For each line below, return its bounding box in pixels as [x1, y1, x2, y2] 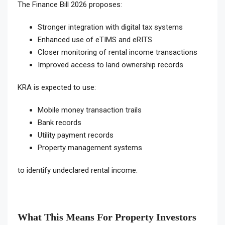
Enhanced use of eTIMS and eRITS [38, 35, 152, 45]
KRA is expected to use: [18, 83, 96, 92]
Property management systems [38, 143, 142, 153]
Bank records [38, 118, 81, 128]
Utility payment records [38, 131, 114, 140]
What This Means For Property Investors [18, 211, 196, 223]
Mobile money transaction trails [38, 105, 142, 115]
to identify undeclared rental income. [18, 166, 138, 175]
